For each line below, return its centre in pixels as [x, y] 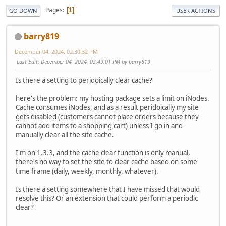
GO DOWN [23, 10]
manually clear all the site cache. [65, 134]
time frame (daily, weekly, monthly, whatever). [87, 171]
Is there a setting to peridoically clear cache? [84, 80]
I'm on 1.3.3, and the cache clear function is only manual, [103, 153]
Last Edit [27, 61]
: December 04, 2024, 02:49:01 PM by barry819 [94, 61]
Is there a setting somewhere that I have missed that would [108, 189]
